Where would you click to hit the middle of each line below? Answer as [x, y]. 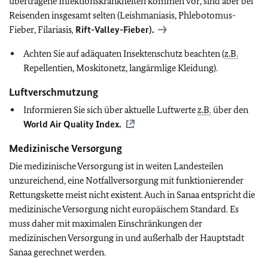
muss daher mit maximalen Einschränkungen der [106, 223]
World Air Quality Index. [72, 124]
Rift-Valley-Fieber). [115, 30]
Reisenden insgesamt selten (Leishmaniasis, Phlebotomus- [122, 15]
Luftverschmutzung [54, 92]
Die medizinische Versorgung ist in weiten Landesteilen [116, 166]
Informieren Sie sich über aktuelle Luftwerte [110, 110]
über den [230, 110]
